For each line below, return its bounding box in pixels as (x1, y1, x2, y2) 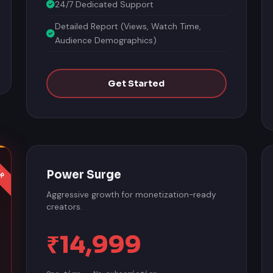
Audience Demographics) (55, 33, 157, 44)
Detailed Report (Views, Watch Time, (55, 19, 202, 30)
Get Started (108, 76, 165, 87)
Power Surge (46, 166, 122, 180)
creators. (46, 200, 83, 210)
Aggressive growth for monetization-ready (46, 188, 217, 198)
